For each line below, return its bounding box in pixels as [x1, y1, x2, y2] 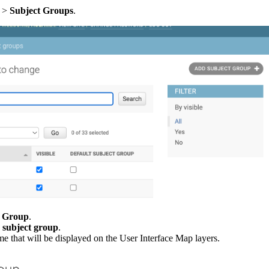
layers [195, 232, 217, 243]
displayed [55, 232, 91, 243]
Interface [140, 232, 173, 243]
